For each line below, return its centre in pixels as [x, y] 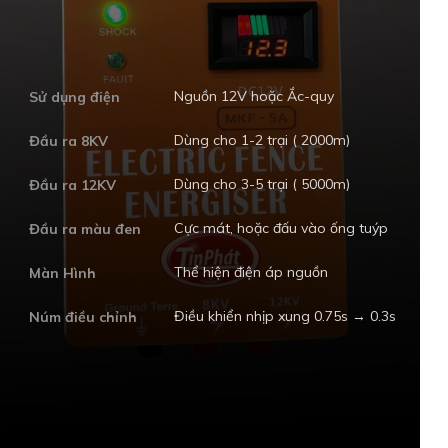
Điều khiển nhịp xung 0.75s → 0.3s [285, 316]
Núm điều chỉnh [83, 317]
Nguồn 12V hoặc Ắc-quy [254, 96]
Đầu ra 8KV [69, 141]
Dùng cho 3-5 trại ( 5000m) [262, 184]
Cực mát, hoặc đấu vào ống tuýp [281, 228]
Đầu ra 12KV [73, 185]
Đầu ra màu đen [85, 229]
